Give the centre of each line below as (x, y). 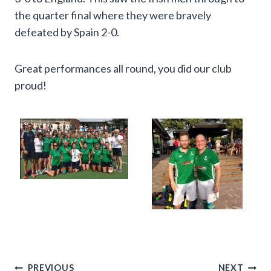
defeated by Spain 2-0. (67, 32)
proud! (31, 86)
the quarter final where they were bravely (113, 15)
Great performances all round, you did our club (123, 69)
